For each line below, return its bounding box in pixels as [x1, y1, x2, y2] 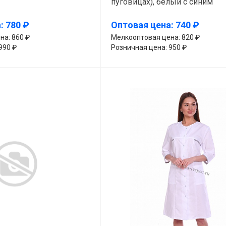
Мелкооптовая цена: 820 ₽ [110, 33, 200, 41]
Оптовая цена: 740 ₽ [110, 20, 199, 31]
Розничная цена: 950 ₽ [110, 43, 187, 51]
